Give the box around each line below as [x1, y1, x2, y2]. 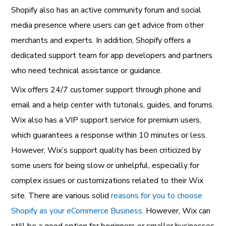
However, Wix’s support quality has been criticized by [11, 144, 201, 156]
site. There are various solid [11, 190, 111, 201]
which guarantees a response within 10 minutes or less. [11, 129, 207, 141]
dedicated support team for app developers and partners [11, 49, 213, 61]
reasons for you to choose [111, 190, 203, 201]
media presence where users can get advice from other [11, 19, 204, 31]
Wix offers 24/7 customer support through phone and [11, 84, 201, 95]
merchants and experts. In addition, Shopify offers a [11, 34, 191, 46]
